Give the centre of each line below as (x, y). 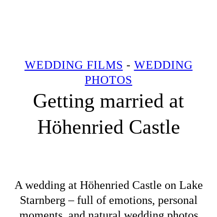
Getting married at (108, 101)
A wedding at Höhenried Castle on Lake (108, 185)
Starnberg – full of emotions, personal (108, 200)
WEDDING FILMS (74, 65)
